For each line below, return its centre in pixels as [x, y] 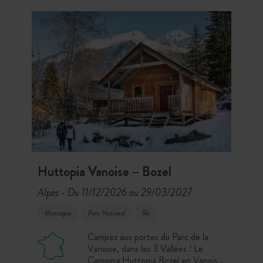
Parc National [107, 213]
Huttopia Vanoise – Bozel [104, 172]
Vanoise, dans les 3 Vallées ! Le [145, 249]
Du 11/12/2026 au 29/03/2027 [130, 193]
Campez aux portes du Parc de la [148, 237]
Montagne [58, 213]
